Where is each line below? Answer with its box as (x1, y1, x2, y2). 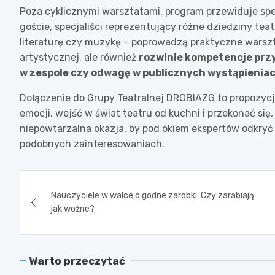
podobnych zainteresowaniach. (20, 137, 165, 150)
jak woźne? (51, 203, 95, 214)
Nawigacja (19, 169, 115, 193)
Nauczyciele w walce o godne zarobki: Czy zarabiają (51, 190, 254, 201)
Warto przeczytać (29, 254, 125, 267)
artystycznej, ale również (20, 51, 139, 63)
